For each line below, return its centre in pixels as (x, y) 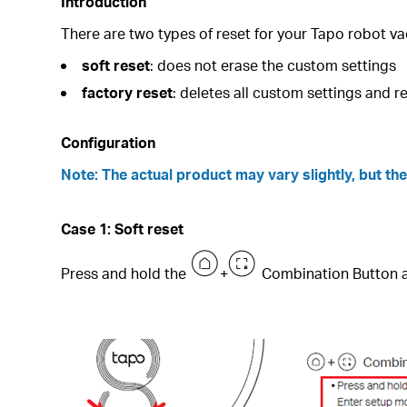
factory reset (128, 92)
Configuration (109, 142)
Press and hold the (126, 273)
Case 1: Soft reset (123, 228)
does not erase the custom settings (277, 65)
